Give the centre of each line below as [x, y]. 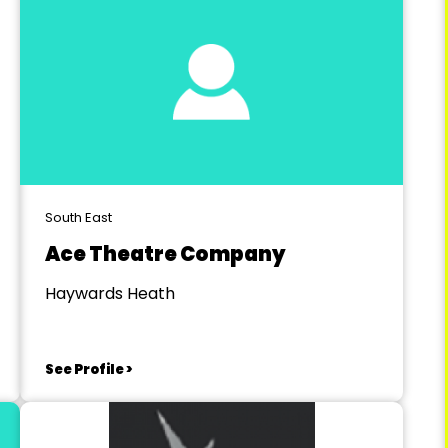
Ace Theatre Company [165, 254]
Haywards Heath [109, 293]
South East [78, 217]
